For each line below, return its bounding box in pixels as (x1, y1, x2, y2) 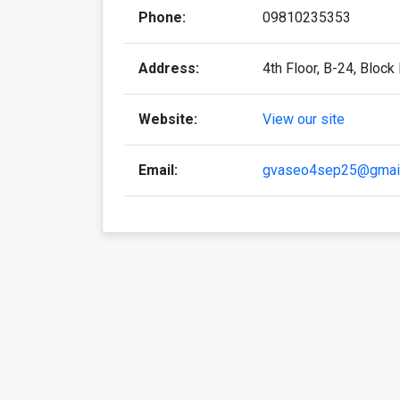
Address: (138, 60, 199, 78)
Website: (138, 111, 197, 129)
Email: (138, 162, 178, 179)
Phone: (138, 9, 186, 27)
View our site (262, 111, 345, 129)
